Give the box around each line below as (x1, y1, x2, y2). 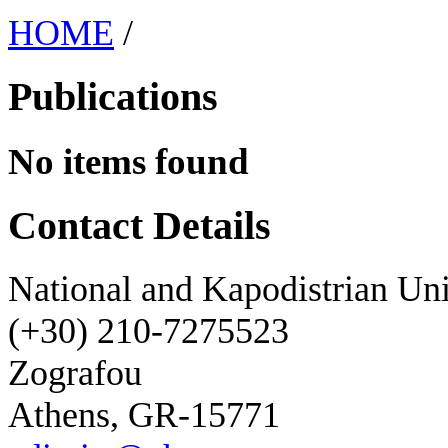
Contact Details (8, 203, 271, 248)
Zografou (8, 353, 142, 394)
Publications (8, 74, 218, 119)
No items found (8, 140, 249, 182)
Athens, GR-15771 (8, 395, 280, 436)
